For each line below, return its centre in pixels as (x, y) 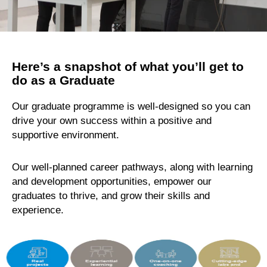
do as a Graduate (63, 80)
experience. (38, 210)
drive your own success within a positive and (112, 121)
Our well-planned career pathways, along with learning (132, 167)
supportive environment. (66, 135)
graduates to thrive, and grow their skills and (111, 196)
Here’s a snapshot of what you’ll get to (128, 67)
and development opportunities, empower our (112, 181)
